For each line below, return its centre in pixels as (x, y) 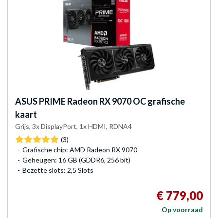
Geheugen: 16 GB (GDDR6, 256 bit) (76, 160)
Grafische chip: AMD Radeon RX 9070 (80, 149)
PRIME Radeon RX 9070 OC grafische (111, 101)
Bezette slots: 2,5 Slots (58, 170)
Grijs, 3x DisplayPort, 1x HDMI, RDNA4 (73, 126)
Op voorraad (182, 209)
